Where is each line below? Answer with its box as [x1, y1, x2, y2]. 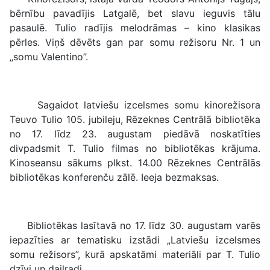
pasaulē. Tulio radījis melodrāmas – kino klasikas [10, 22, 260, 34]
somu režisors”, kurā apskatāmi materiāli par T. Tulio [10, 248, 260, 260]
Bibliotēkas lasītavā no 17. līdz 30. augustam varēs [10, 219, 260, 231]
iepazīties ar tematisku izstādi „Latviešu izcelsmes [10, 234, 260, 246]
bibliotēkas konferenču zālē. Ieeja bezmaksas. [10, 171, 219, 183]
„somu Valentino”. [10, 51, 88, 63]
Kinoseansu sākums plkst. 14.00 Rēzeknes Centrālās [10, 157, 260, 169]
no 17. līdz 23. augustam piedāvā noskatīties [10, 128, 260, 140]
